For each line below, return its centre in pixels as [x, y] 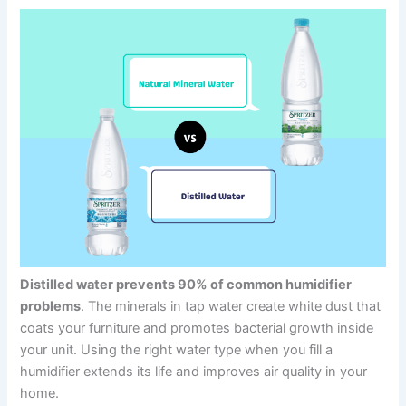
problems [51, 307]
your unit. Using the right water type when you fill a [177, 350]
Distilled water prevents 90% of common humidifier [186, 285]
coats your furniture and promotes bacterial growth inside [197, 329]
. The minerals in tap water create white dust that [231, 307]
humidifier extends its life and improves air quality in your [194, 372]
